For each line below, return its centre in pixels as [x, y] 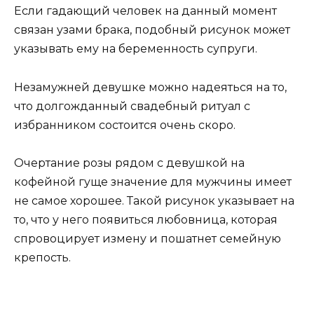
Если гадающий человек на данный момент [145, 11]
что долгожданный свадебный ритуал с [132, 106]
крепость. [42, 257]
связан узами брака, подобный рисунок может [152, 30]
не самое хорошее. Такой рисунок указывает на [154, 200]
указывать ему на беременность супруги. [136, 49]
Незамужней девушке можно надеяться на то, [150, 87]
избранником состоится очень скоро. [125, 125]
